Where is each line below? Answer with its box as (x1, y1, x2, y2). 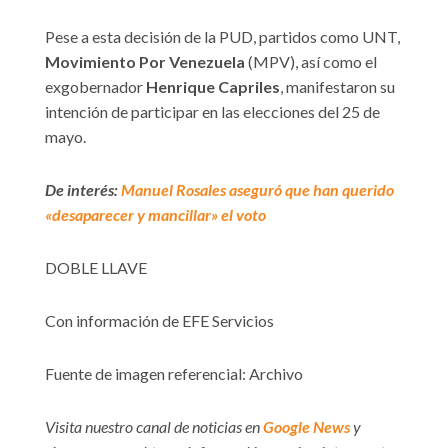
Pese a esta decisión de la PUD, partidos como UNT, (45, 27, 400, 47)
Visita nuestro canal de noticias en (45, 417, 263, 437)
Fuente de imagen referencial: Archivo (45, 364, 303, 384)
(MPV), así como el (245, 52, 377, 72)
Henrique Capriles (146, 77, 280, 97)
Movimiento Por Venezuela (45, 52, 245, 72)
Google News (263, 417, 350, 437)
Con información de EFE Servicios (45, 311, 274, 331)
